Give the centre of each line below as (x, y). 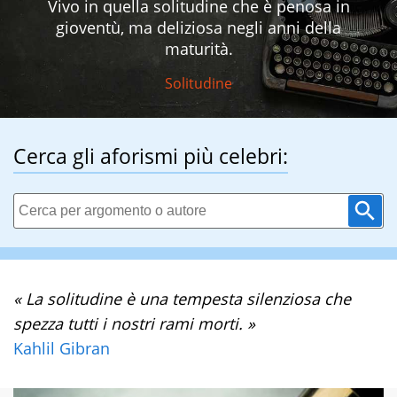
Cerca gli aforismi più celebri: (151, 156)
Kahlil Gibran (62, 349)
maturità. (198, 49)
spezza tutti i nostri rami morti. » (134, 324)
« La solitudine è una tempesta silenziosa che (182, 299)
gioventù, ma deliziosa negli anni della (198, 28)
